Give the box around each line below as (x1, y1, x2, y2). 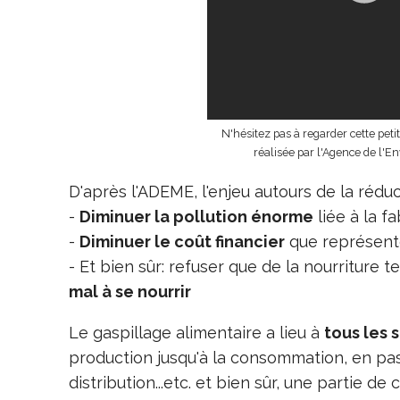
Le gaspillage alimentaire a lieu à (69, 322, 324, 342)
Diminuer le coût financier (79, 231, 285, 251)
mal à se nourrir (69, 281, 191, 301)
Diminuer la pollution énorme (79, 206, 313, 226)
